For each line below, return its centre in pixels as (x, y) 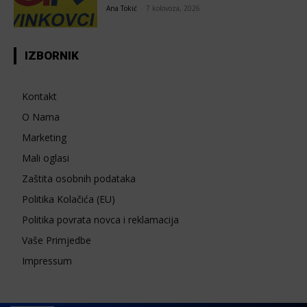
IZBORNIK (52, 55)
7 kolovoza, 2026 (173, 8)
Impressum (47, 260)
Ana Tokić (122, 8)
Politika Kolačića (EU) (69, 199)
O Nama (41, 116)
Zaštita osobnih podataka (79, 178)
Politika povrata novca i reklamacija (100, 219)
